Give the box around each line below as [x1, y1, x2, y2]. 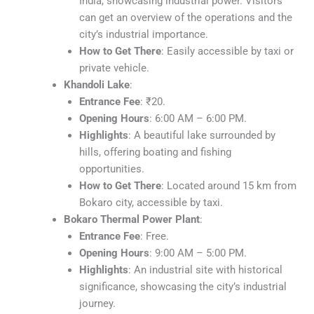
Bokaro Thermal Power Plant [63, 213, 200, 226]
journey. [78, 297, 116, 310]
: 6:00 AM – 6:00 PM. [149, 112, 247, 125]
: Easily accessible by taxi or [161, 45, 294, 58]
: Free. [139, 230, 169, 243]
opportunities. [78, 163, 144, 176]
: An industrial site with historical [128, 264, 282, 277]
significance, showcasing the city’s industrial [78, 280, 287, 294]
